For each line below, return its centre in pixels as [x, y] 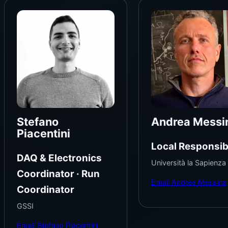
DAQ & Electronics [59, 158]
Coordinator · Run [58, 174]
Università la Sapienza [188, 163]
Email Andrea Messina [189, 182]
